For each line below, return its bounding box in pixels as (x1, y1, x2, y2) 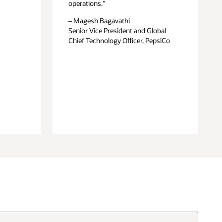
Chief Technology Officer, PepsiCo (68, 36, 170, 46)
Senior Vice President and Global (68, 26, 166, 36)
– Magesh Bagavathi (68, 16, 130, 26)
